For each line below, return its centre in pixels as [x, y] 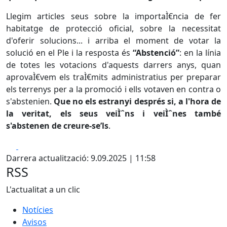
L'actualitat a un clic [43, 190]
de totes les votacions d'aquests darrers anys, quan [113, 65]
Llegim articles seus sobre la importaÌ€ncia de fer [113, 16]
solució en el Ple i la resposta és [69, 53]
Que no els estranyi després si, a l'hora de [138, 101]
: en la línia [200, 53]
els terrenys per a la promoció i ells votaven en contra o [113, 89]
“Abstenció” [156, 53]
